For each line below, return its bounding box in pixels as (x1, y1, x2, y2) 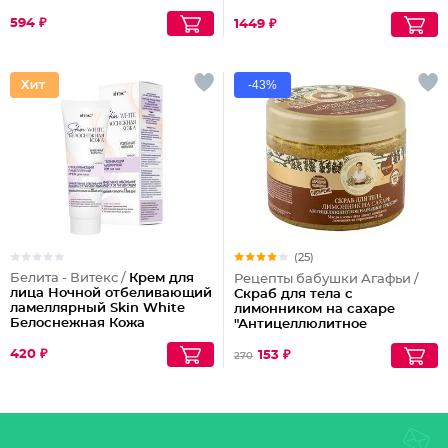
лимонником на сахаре (234, 303, 395, 316)
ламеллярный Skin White (10, 302, 185, 315)
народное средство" (234, 333, 376, 346)
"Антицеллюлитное (234, 318, 367, 331)
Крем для (129, 272, 194, 285)
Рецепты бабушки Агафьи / (234, 273, 419, 286)
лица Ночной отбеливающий (10, 287, 212, 300)
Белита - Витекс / (10, 272, 129, 285)
